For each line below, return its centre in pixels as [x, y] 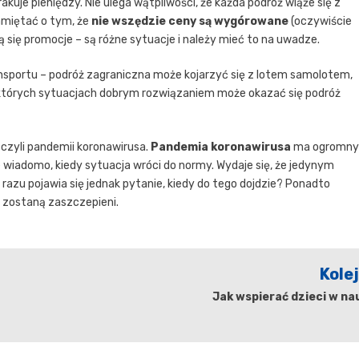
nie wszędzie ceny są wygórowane [190, 22]
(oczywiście [320, 22]
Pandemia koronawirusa [221, 147]
